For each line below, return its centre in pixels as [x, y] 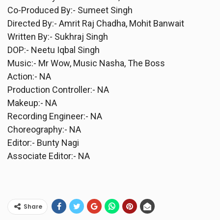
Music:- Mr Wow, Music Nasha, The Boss [86, 63]
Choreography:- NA [44, 129]
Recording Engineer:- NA [55, 116]
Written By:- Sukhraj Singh [58, 36]
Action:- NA [29, 76]
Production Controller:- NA [58, 89]
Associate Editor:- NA [49, 156]
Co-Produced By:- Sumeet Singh [70, 10]
